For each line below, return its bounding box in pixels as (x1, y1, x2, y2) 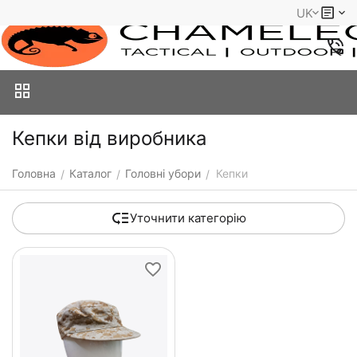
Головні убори (125, 167, 201, 180)
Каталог (69, 167, 112, 180)
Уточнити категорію (130, 210, 246, 226)
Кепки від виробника (12, 127, 206, 150)
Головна (12, 167, 56, 180)
